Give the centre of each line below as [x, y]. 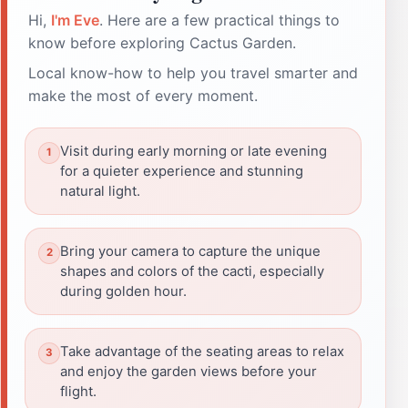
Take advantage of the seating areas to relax [202, 351]
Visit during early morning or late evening [194, 151]
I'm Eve [75, 20]
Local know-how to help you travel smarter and [193, 72]
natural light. [100, 191]
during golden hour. [123, 291]
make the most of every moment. [143, 95]
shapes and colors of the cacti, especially [192, 271]
